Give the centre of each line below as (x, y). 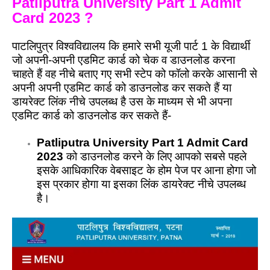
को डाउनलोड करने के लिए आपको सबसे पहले (155, 156)
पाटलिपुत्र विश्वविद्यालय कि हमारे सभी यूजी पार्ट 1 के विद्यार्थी (131, 46)
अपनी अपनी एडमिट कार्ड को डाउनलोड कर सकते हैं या (122, 87)
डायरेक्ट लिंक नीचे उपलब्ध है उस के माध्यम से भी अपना (122, 101)
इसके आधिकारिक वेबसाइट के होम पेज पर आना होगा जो (147, 170)
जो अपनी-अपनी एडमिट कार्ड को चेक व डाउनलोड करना (124, 60)
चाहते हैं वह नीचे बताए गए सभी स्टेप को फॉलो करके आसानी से (135, 74)
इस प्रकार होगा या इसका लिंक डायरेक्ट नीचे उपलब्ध (142, 184)
